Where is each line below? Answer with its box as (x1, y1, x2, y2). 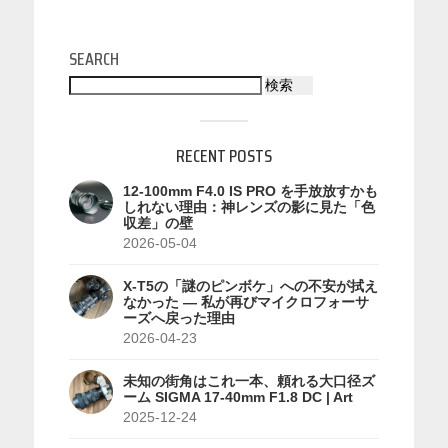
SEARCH (68, 44, 119, 73)
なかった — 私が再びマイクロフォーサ (122, 294, 369, 310)
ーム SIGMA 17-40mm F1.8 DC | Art (122, 389, 353, 405)
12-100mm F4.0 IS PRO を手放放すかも (122, 183, 378, 199)
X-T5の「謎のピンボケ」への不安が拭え (122, 278, 378, 294)
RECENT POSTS (175, 141, 272, 170)
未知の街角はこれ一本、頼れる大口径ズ (122, 373, 375, 389)
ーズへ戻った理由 (122, 310, 235, 326)
